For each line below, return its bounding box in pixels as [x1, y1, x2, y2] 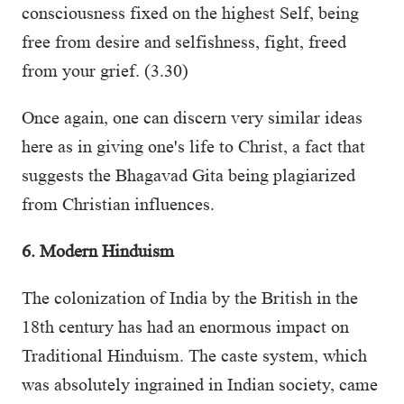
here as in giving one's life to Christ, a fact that [22, 136, 365, 156]
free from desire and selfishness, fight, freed [22, 32, 346, 51]
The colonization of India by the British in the [22, 288, 358, 308]
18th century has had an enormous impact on [22, 317, 349, 336]
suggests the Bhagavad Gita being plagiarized [22, 165, 355, 185]
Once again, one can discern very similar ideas [22, 107, 363, 127]
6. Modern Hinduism [22, 241, 174, 261]
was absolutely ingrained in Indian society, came [22, 374, 378, 394]
